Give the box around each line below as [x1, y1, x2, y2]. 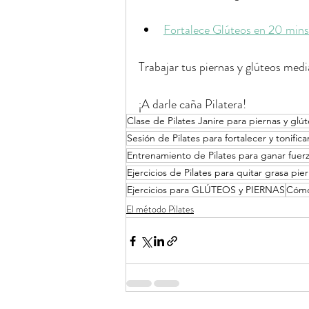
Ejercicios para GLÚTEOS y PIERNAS [127, 183, 285, 196]
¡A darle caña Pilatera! [139, 95, 246, 113]
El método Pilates [126, 202, 194, 216]
